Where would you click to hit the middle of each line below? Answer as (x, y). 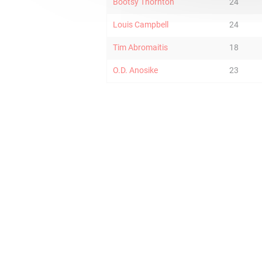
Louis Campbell (141, 25)
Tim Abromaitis (140, 47)
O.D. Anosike (135, 70)
